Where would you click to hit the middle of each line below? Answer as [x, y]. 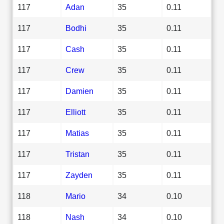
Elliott [75, 112]
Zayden [79, 175]
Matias [77, 133]
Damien [79, 91]
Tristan [77, 154]
